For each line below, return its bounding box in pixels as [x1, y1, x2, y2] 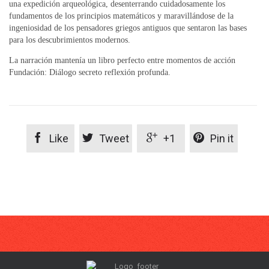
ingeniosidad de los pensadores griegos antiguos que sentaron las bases [9, 23, 247, 32]
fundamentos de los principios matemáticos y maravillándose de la [9, 11, 234, 20]
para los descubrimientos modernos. [9, 35, 130, 44]
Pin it [210, 131, 234, 145]
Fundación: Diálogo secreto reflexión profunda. [9, 67, 171, 77]
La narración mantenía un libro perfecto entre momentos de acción [9, 55, 235, 65]
